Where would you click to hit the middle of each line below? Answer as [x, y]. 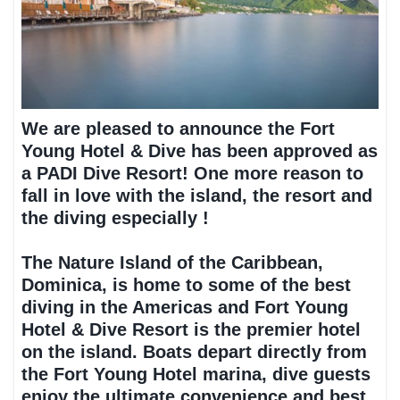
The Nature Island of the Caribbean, [173, 263]
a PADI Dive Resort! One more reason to [193, 174]
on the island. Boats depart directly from [195, 352]
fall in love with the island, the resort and [197, 196]
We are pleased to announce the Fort [179, 129]
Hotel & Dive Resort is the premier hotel [192, 330]
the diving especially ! [116, 218]
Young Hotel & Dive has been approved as [200, 151]
